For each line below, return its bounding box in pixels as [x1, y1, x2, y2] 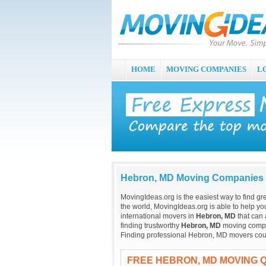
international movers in [121, 212, 196, 220]
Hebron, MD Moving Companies [121, 173, 264, 183]
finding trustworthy [121, 221, 181, 230]
